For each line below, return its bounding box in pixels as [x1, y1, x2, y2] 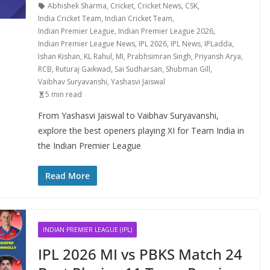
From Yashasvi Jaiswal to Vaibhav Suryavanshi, [37, 110, 219, 121]
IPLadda [204, 39, 232, 49]
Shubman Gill [165, 64, 210, 74]
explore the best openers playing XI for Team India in [37, 125, 244, 136]
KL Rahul [83, 51, 112, 61]
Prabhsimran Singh [127, 51, 191, 61]
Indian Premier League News [37, 39, 135, 49]
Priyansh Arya [194, 51, 241, 61]
